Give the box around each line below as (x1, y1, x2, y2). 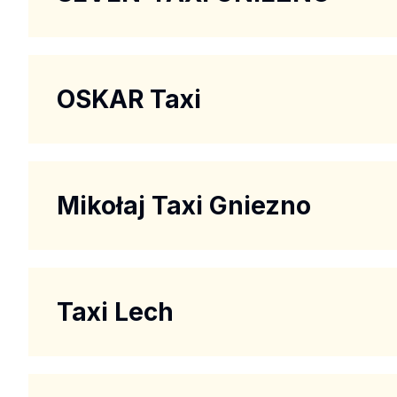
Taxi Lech (57, 297, 174, 327)
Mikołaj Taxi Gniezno (57, 191, 311, 221)
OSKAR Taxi (57, 84, 201, 114)
